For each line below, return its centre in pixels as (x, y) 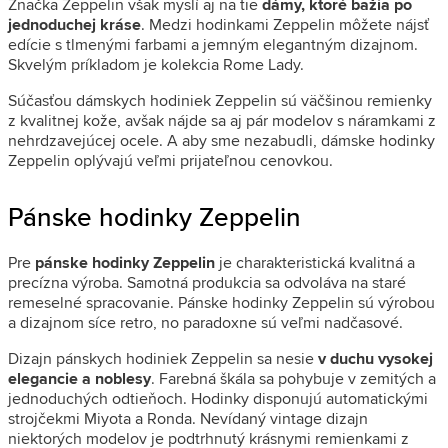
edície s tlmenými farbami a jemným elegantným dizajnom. (213, 44)
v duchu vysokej (375, 358)
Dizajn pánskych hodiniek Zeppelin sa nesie (163, 358)
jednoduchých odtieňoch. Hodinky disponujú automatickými (218, 398)
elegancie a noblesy (79, 378)
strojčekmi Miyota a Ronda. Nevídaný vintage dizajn (188, 418)
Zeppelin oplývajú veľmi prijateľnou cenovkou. (170, 160)
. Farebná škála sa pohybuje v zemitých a (293, 378)
